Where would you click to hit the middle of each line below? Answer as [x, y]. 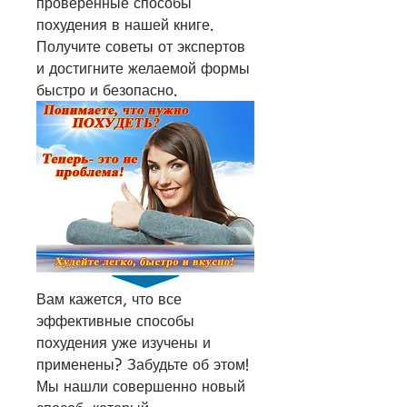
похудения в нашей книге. [125, 25]
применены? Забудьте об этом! [143, 365]
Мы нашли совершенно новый [141, 387]
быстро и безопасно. [107, 90]
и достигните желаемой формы [143, 68]
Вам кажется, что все [109, 299]
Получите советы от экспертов [141, 46]
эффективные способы [115, 321]
